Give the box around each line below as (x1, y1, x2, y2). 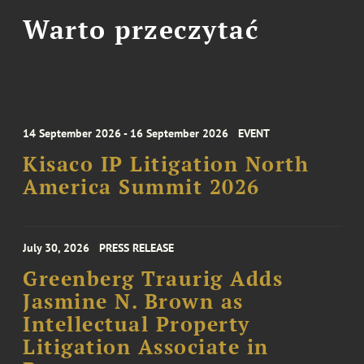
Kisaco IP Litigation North (23, 150, 310, 177)
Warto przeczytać (23, 12, 259, 47)
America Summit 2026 (23, 173, 260, 200)
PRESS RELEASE (99, 240, 175, 255)
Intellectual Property (23, 310, 250, 337)
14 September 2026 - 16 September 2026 (23, 125, 229, 141)
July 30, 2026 (23, 240, 90, 255)
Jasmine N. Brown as (23, 288, 244, 314)
